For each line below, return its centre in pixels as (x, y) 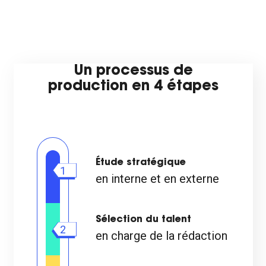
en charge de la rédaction (161, 236)
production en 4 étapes (133, 87)
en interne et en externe (157, 179)
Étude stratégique (141, 163)
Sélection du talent (143, 220)
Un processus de (133, 71)
